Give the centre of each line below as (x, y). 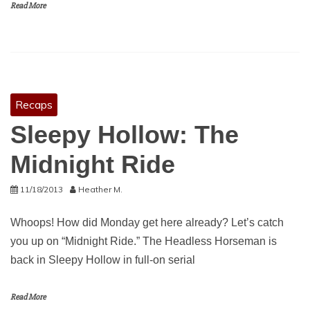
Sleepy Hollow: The (125, 135)
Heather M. (100, 189)
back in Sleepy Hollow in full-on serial (103, 260)
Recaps (34, 104)
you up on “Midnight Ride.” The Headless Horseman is (144, 241)
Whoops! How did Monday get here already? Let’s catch (147, 222)
